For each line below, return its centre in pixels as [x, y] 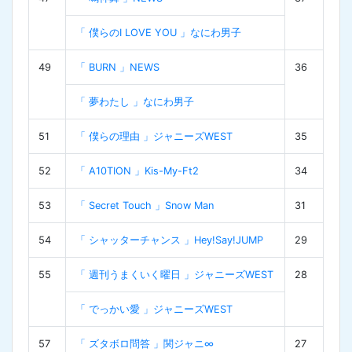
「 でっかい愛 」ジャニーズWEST [154, 309]
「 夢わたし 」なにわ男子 [135, 101]
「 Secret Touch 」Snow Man [145, 205]
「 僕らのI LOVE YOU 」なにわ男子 [158, 32]
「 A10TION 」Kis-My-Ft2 [137, 170]
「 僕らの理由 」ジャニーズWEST [154, 136]
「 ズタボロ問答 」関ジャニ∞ [145, 343]
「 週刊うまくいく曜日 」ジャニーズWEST [174, 274]
